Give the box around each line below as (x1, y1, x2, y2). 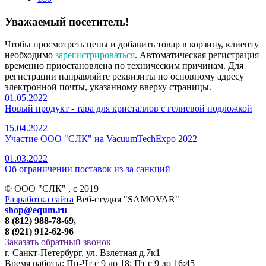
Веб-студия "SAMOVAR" (74, 194, 179, 205)
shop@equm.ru (5, 205, 67, 216)
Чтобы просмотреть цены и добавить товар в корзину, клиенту (5, 39, 259, 50)
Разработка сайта (5, 194, 74, 205)
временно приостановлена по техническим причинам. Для (5, 61, 243, 71)
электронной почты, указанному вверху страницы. (5, 82, 211, 93)
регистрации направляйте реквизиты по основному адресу (5, 71, 244, 82)
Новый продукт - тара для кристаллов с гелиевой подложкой (5, 103, 252, 114)
